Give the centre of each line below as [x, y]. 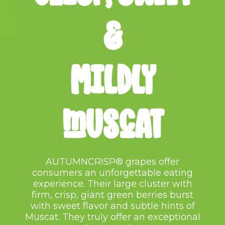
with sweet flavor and [79, 206]
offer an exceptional [155, 217]
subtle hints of [162, 206]
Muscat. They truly [66, 217]
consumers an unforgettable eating [113, 173]
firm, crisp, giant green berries [101, 195]
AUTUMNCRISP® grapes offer [113, 162]
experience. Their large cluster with [113, 184]
